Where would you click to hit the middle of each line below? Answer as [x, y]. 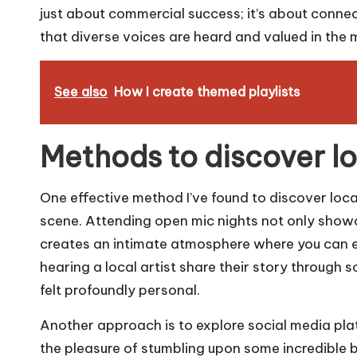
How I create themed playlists [207, 92]
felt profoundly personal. [120, 290]
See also [81, 92]
